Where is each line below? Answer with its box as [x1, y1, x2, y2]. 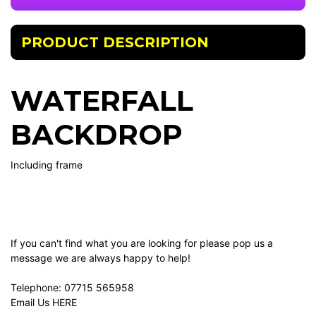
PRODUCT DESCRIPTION [21, 33, 209, 51]
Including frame [11, 158, 83, 171]
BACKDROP [11, 116, 183, 152]
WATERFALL [11, 83, 193, 118]
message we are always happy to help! [11, 251, 190, 264]
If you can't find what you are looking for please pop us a [11, 236, 273, 249]
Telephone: [11, 281, 64, 293]
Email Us [11, 296, 52, 308]
